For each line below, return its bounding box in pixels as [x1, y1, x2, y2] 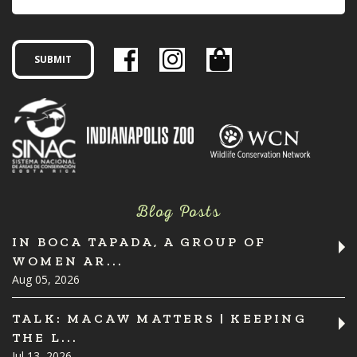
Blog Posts [136, 201, 221, 222]
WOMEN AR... [12, 253, 124, 269]
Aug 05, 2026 [12, 271, 80, 287]
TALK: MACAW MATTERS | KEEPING [12, 310, 307, 326]
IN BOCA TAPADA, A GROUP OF [12, 233, 267, 249]
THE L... [12, 329, 79, 345]
